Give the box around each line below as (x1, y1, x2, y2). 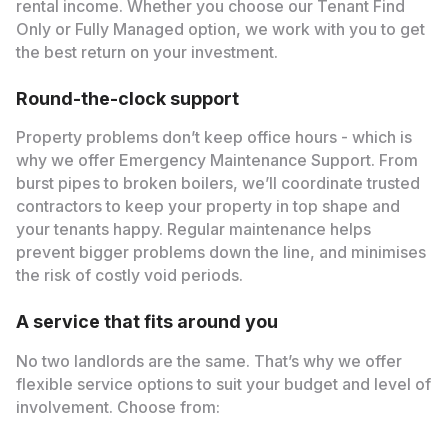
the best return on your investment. (15, 42, 278, 62)
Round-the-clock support (15, 87, 239, 109)
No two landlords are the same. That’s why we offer (15, 352, 402, 372)
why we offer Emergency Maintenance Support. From (15, 151, 418, 171)
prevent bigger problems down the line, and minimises (15, 243, 426, 263)
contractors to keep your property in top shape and (15, 197, 400, 217)
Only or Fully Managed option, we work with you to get (15, 19, 425, 39)
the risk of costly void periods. (15, 266, 243, 286)
